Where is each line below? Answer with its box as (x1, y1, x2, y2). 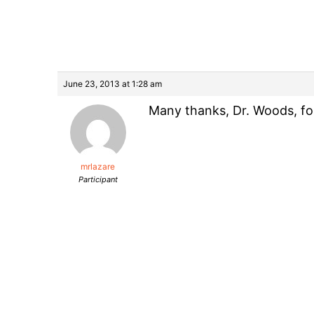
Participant (78, 174, 118, 184)
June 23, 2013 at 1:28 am (63, 78, 162, 89)
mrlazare (81, 161, 115, 172)
